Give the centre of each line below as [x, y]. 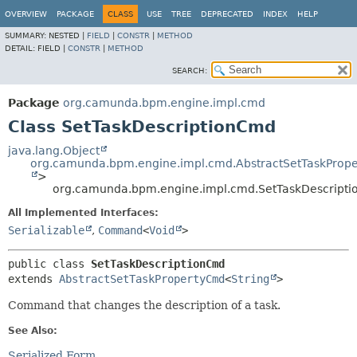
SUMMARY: [27, 35]
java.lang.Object [54, 151]
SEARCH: [190, 71]
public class [49, 264]
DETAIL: [21, 48]
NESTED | [68, 35]
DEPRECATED [227, 14]
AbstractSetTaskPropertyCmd [142, 279]
